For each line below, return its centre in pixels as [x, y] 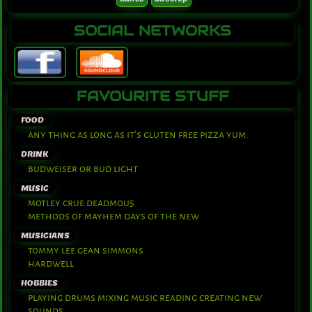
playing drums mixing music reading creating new [145, 298]
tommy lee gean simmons [86, 251]
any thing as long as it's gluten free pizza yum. [138, 135]
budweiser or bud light [83, 169]
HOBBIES [39, 283]
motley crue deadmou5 [81, 203]
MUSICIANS [45, 236]
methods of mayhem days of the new [114, 217]
